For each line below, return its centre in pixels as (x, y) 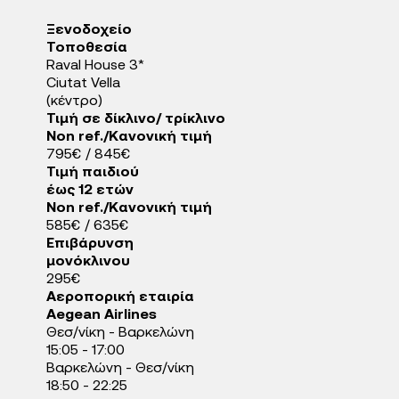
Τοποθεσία (87, 48)
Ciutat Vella (83, 84)
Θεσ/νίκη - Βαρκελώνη (120, 333)
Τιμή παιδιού (93, 173)
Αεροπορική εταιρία (120, 297)
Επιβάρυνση (90, 244)
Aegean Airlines (102, 315)
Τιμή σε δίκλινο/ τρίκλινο (136, 119)
